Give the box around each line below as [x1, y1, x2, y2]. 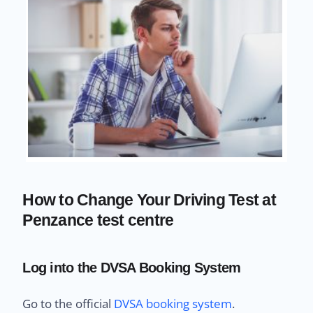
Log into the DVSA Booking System [22, 259, 241, 275]
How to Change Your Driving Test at [22, 190, 276, 209]
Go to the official [22, 295, 115, 312]
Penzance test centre [22, 210, 174, 229]
